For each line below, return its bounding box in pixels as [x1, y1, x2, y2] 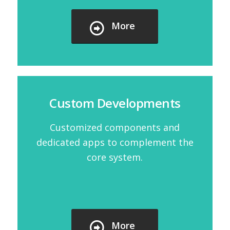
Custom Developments [49, 94, 181, 111]
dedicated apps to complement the [36, 136, 194, 148]
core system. [87, 150, 143, 163]
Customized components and [50, 121, 180, 133]
